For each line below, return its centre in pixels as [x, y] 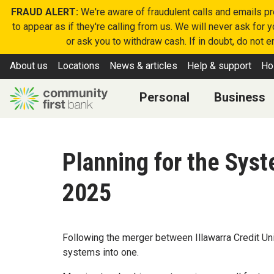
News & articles [143, 66]
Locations [79, 66]
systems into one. [101, 252]
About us [29, 66]
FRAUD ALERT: [44, 12]
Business [240, 97]
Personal [165, 97]
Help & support [219, 66]
